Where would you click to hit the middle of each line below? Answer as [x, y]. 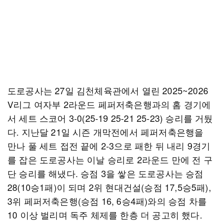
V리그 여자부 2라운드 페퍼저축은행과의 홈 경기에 [109, 104]
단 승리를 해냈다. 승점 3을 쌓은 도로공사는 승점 [106, 173]
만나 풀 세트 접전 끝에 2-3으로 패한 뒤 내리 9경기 [109, 146]
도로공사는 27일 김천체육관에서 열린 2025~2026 [108, 90]
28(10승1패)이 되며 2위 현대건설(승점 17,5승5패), [109, 187]
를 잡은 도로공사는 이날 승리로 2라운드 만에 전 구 [110, 159]
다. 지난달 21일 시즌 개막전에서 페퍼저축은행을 [106, 132]
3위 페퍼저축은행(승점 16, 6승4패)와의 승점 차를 [107, 201]
